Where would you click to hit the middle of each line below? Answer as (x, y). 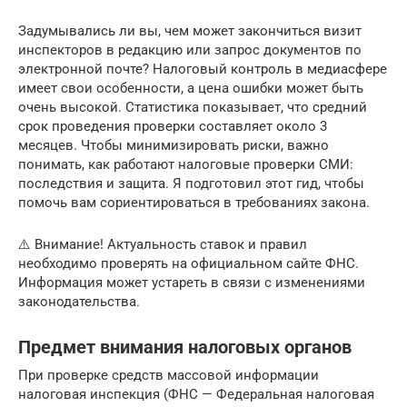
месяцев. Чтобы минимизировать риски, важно (174, 145)
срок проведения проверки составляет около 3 (173, 126)
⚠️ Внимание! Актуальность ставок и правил (163, 244)
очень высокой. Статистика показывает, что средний (193, 107)
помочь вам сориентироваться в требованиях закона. (194, 203)
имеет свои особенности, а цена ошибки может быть (191, 88)
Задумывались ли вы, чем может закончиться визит (190, 31)
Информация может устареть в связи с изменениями (192, 283)
